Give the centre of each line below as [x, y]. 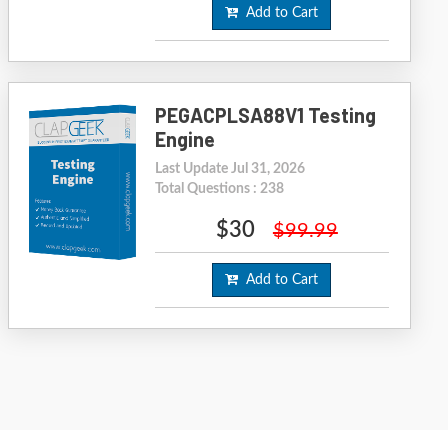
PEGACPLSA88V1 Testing [265, 115]
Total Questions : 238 [219, 189]
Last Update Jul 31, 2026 [229, 169]
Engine [184, 139]
